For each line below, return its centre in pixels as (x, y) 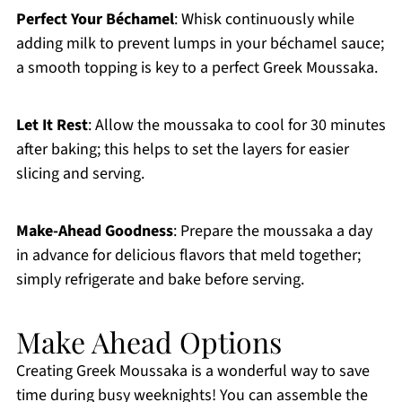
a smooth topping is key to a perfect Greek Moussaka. (197, 68)
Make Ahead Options (149, 342)
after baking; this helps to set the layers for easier (182, 150)
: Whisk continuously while (264, 20)
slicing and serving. (80, 174)
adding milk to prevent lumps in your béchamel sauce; (200, 44)
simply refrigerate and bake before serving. (160, 280)
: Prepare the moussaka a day (272, 232)
